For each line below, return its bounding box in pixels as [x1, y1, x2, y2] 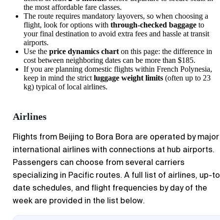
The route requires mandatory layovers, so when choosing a [24, 12, 208, 21]
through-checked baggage [110, 21, 196, 29]
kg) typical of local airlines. [24, 82, 108, 91]
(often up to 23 [163, 74, 211, 82]
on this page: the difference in [119, 47, 212, 56]
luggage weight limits [94, 74, 163, 82]
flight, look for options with [24, 21, 110, 29]
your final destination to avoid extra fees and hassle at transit [24, 29, 209, 38]
